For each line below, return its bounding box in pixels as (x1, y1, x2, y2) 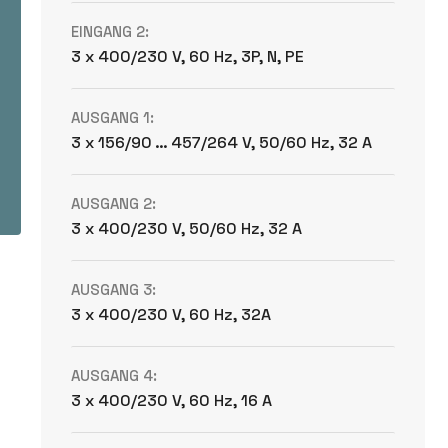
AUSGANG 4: (71, 366, 158, 385)
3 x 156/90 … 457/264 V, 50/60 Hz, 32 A (71, 132, 373, 153)
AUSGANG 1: (71, 108, 155, 127)
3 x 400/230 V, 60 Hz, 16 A (71, 390, 273, 411)
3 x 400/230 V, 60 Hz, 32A (71, 304, 272, 325)
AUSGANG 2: (71, 194, 157, 213)
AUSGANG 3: (71, 280, 157, 299)
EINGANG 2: (71, 22, 150, 41)
